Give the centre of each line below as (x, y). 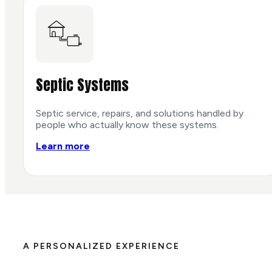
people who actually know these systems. (127, 125)
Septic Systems (82, 85)
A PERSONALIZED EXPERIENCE (101, 246)
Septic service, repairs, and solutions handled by (140, 114)
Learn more (63, 146)
